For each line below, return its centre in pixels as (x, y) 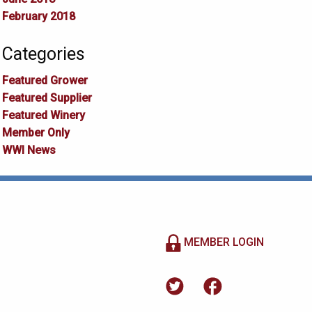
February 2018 (38, 17)
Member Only (36, 133)
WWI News (29, 150)
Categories (43, 54)
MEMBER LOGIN (222, 242)
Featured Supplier (47, 98)
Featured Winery (43, 116)
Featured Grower (45, 81)
